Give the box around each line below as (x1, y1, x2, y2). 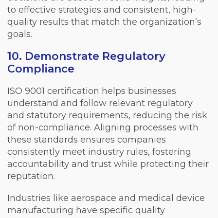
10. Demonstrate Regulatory (7, 49, 165, 63)
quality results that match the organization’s (7, 16, 201, 27)
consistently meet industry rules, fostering (7, 146, 191, 157)
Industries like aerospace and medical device (7, 192, 205, 203)
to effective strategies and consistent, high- (7, 4, 196, 15)
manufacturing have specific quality (7, 204, 165, 216)
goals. (7, 28, 32, 39)
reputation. (7, 170, 55, 182)
